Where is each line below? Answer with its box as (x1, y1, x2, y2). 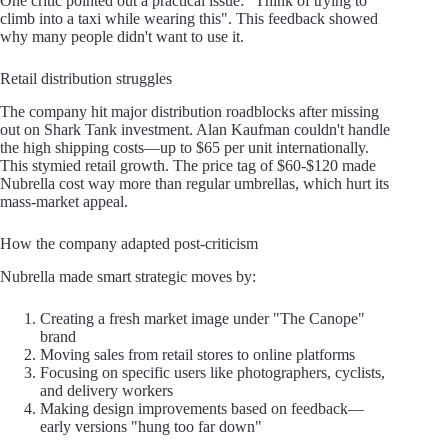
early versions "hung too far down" (40, 417, 262, 435)
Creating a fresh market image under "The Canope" (40, 309, 365, 327)
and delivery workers (40, 381, 173, 399)
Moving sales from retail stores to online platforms (40, 345, 355, 363)
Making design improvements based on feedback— (40, 399, 364, 417)
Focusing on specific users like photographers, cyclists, (40, 363, 385, 381)
